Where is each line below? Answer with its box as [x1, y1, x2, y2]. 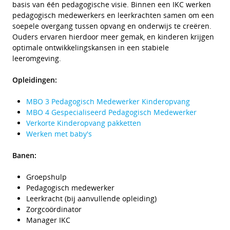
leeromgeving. [12, 53, 61, 63]
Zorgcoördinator [26, 204, 82, 214]
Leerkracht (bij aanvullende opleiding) [26, 194, 157, 203]
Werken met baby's [26, 129, 92, 139]
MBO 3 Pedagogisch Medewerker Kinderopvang [26, 97, 190, 106]
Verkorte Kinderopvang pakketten [26, 118, 141, 128]
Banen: [12, 150, 36, 160]
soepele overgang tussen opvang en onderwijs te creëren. [12, 21, 212, 31]
